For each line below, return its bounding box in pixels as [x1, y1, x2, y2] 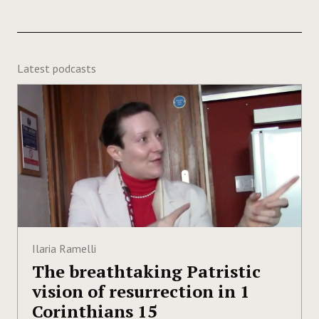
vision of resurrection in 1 [32, 279, 250, 303]
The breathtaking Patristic [32, 259, 261, 283]
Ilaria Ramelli [32, 241, 96, 256]
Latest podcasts [17, 61, 96, 75]
